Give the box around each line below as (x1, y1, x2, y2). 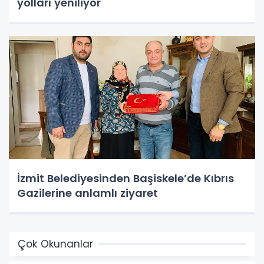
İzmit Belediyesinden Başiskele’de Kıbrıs (17, 170, 234, 186)
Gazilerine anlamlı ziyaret (17, 185, 158, 200)
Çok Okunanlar (18, 236, 93, 251)
